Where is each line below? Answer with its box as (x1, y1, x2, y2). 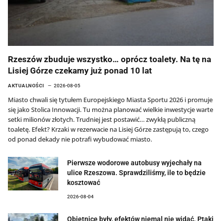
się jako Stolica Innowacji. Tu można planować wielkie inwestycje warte (8, 105, 213, 114)
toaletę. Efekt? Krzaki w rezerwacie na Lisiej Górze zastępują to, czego (8, 124, 209, 134)
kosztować (67, 178, 100, 186)
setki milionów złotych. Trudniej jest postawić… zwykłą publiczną (8, 114, 195, 124)
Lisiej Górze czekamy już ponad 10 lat (8, 65, 152, 75)
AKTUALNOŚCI (8, 82, 44, 88)
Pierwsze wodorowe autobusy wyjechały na (67, 158, 202, 167)
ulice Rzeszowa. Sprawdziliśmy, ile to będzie (67, 168, 206, 177)
